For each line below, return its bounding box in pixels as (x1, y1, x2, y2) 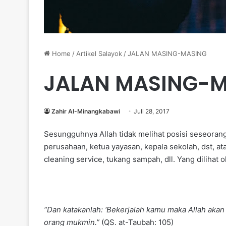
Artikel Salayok (76, 49, 122, 58)
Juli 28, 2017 (134, 107, 169, 116)
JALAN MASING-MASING (128, 49, 207, 58)
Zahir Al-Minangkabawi (51, 107, 120, 116)
